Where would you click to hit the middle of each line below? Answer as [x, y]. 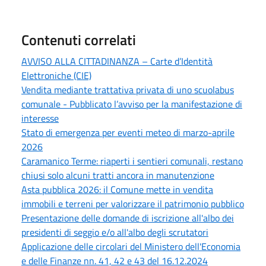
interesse [40, 118]
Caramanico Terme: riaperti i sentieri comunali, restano [132, 161]
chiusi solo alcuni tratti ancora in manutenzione [118, 175]
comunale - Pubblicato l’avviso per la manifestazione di [132, 104]
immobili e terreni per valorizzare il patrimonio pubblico [133, 203]
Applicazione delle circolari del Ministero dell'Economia [131, 246]
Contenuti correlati [79, 39]
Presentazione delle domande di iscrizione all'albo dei [128, 218]
